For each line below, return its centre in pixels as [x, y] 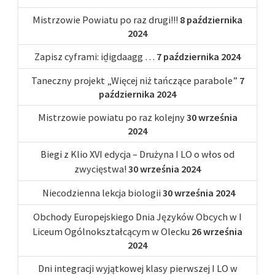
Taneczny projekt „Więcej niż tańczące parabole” [134, 80]
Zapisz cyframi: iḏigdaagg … [95, 56]
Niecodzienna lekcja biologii [100, 192]
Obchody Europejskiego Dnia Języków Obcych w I [137, 216]
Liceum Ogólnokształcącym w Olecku [111, 231]
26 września [217, 231]
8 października [211, 19]
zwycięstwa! [100, 168]
